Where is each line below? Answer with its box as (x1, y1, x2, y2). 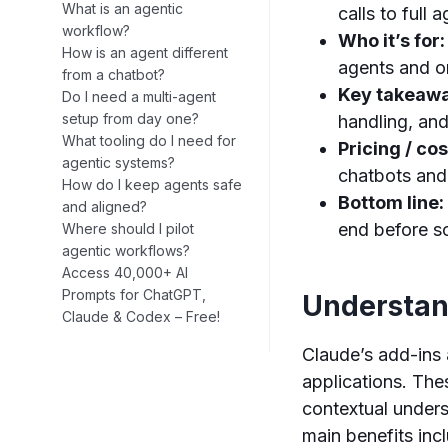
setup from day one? (62, 110, 199, 128)
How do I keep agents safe (62, 176, 242, 194)
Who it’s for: (338, 30, 446, 52)
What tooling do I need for (62, 132, 236, 150)
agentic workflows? (62, 242, 190, 260)
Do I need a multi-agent (62, 88, 216, 106)
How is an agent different (62, 44, 228, 62)
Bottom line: (338, 192, 445, 214)
